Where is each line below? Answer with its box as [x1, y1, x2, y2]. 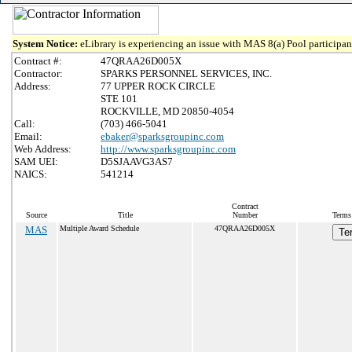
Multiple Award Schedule [60, 224, 139, 233]
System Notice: [13, 38, 80, 49]
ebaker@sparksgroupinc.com [101, 130, 224, 142]
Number [232, 211, 258, 219]
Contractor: [14, 68, 63, 79]
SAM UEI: [14, 156, 58, 167]
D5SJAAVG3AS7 [101, 156, 173, 167]
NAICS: [14, 168, 47, 180]
